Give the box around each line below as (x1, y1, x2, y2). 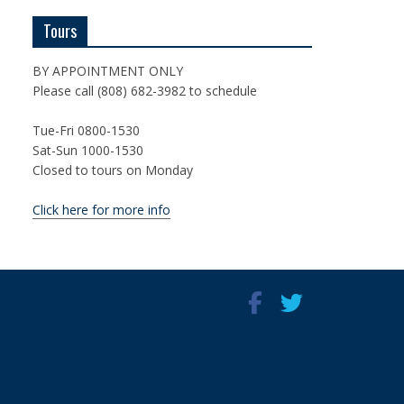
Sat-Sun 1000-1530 (32, 142, 143, 159)
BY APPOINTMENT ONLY (32, 62, 183, 79)
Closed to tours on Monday (32, 161, 193, 179)
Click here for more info (32, 201, 170, 218)
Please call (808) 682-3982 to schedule (32, 82, 257, 99)
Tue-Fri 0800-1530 (32, 122, 140, 139)
